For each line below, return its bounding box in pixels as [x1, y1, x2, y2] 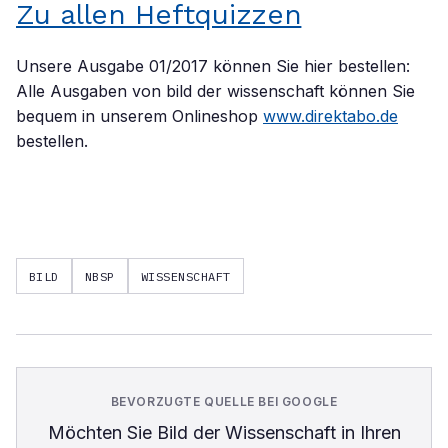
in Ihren [335, 422, 401, 443]
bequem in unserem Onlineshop [16, 106, 263, 126]
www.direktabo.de [263, 106, 398, 126]
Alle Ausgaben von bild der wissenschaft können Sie [16, 81, 415, 101]
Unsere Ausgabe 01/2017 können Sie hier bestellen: [16, 56, 410, 76]
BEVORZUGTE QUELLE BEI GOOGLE [110, 394, 338, 409]
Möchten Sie [47, 422, 157, 443]
